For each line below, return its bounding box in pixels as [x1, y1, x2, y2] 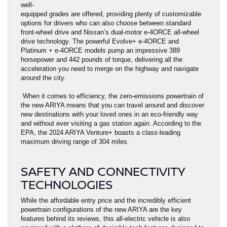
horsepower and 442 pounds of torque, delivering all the [21, 56, 182, 64]
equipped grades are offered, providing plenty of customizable [21, 10, 201, 18]
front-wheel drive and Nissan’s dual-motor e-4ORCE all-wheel [21, 28, 199, 36]
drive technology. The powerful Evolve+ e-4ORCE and [21, 37, 179, 46]
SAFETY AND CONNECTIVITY [21, 163, 185, 180]
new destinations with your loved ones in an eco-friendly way [21, 110, 198, 119]
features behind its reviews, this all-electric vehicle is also [21, 215, 190, 223]
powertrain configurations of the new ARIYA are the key [21, 206, 182, 214]
